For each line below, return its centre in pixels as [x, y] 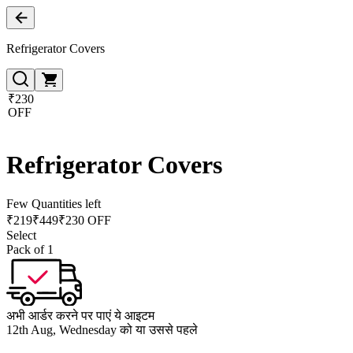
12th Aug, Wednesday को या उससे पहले [102, 329]
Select [21, 235]
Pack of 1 [30, 249]
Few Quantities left [54, 203]
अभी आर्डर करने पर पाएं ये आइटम [80, 315]
